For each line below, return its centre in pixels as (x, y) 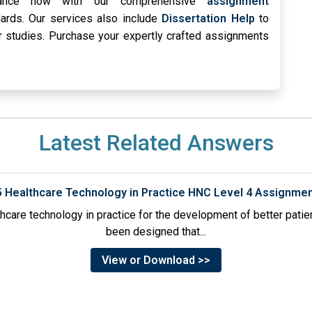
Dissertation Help (208, 19)
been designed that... (156, 232)
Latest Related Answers (156, 143)
